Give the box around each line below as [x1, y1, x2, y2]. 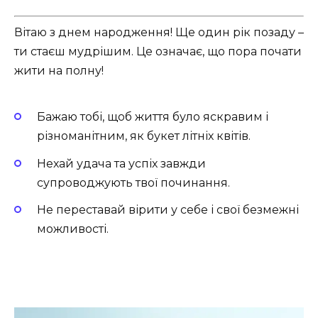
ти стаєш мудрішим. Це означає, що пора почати [14, 45, 302, 59]
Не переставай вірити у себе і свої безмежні [37, 202, 299, 216]
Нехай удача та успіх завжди [37, 156, 206, 170]
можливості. [37, 221, 109, 236]
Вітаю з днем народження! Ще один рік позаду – [14, 26, 304, 40]
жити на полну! [14, 64, 104, 78]
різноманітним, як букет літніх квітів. [37, 129, 251, 143]
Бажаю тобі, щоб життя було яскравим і [37, 110, 268, 124]
